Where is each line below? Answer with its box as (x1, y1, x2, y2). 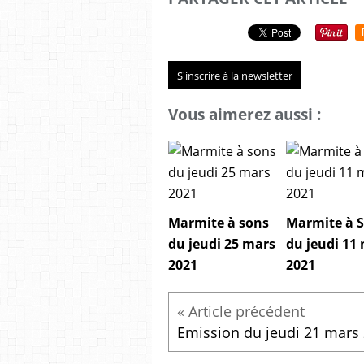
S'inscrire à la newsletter (177, 67, 292, 83)
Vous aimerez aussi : (168, 104, 321, 125)
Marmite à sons (168, 214, 269, 232)
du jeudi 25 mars (168, 235, 275, 253)
